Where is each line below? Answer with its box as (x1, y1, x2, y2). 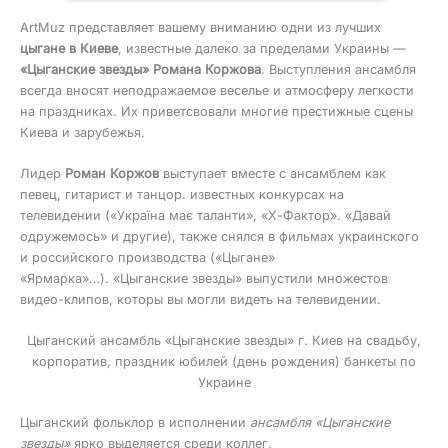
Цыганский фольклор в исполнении (20, 414, 246, 430)
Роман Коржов (65, 166, 159, 182)
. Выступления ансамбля (261, 62, 416, 78)
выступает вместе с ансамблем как (159, 166, 386, 182)
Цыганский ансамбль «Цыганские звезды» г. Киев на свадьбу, (27, 332, 421, 348)
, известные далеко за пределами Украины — (118, 41, 406, 57)
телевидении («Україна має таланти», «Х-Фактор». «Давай (20, 208, 391, 224)
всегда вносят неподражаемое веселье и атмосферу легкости (20, 83, 414, 99)
